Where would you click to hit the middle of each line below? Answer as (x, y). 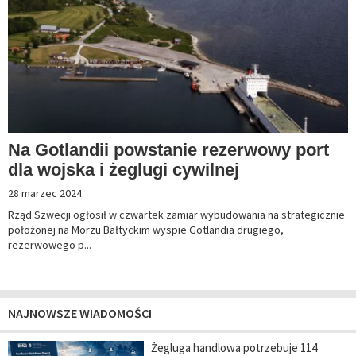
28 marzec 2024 (45, 193)
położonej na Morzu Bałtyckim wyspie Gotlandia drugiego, (146, 230)
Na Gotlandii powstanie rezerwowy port (168, 150)
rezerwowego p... (50, 245)
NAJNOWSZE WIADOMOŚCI (80, 313)
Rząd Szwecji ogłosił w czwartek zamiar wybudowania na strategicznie (176, 215)
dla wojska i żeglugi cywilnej (124, 170)
